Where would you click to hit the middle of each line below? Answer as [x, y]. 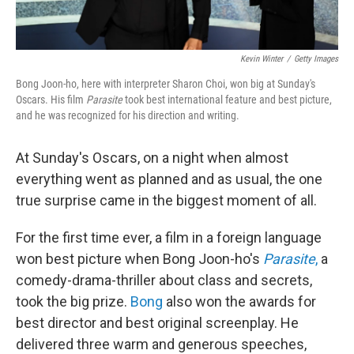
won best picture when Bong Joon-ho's [139, 259]
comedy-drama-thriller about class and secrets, [164, 281]
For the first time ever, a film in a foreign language [169, 238]
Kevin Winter [262, 59]
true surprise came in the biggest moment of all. [166, 201]
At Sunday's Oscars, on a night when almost [152, 158]
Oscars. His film [51, 100]
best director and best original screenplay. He [157, 323]
